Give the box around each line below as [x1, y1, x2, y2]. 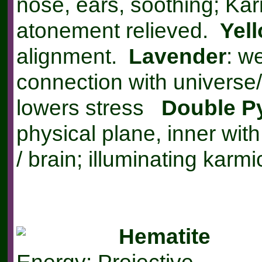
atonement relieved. [16, 18, 220, 43]
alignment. [16, 44, 129, 69]
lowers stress [16, 95, 156, 120]
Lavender [128, 44, 226, 69]
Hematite [118, 224, 211, 249]
